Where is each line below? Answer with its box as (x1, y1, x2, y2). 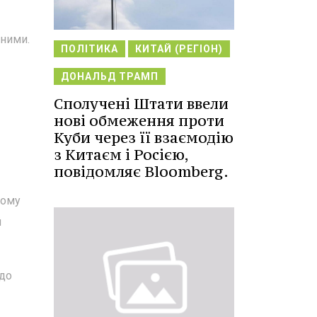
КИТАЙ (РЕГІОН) (135, 42, 223, 54)
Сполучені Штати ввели (54, 93, 229, 113)
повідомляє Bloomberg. (54, 161, 229, 181)
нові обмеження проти (54, 110, 224, 130)
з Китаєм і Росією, (54, 144, 188, 164)
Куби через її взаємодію (54, 127, 234, 147)
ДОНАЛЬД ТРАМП (61, 70, 158, 82)
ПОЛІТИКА (61, 42, 118, 54)
